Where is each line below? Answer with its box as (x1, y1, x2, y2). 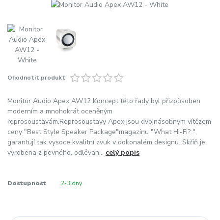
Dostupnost (7, 179, 46, 188)
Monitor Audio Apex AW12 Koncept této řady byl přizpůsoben (7, 96, 200, 106)
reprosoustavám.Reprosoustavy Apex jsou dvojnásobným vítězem (7, 116, 211, 126)
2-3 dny (60, 179, 82, 188)
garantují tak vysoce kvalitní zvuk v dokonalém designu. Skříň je (7, 137, 205, 147)
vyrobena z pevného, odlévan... (7, 147, 106, 157)
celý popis (106, 147, 139, 157)
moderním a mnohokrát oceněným (7, 106, 112, 116)
